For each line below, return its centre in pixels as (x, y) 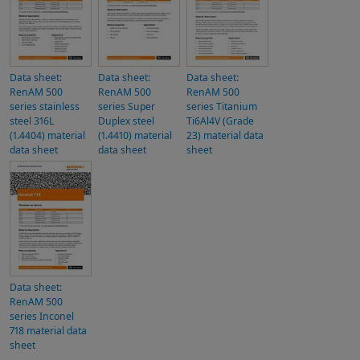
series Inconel (42, 316)
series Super (127, 106)
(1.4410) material (135, 135)
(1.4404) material (47, 135)
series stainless (45, 106)
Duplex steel (126, 121)
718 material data (48, 330)
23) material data (225, 135)
